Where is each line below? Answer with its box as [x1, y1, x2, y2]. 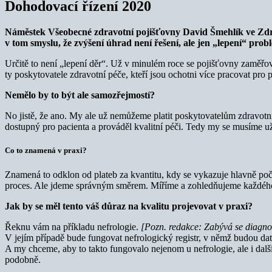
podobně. [5, 254, 41, 265]
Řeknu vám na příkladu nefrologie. [5, 221, 141, 232]
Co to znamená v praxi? [5, 146, 87, 155]
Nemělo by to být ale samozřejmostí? [5, 90, 155, 101]
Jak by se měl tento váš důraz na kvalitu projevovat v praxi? [5, 200, 253, 211]
